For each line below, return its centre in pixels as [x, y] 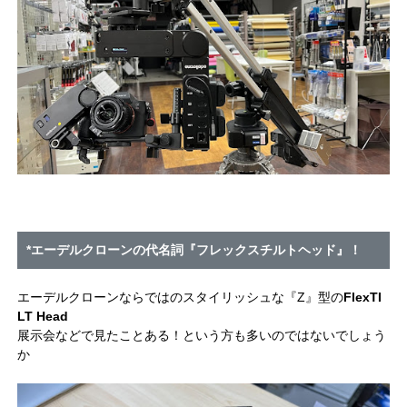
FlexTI [363, 297]
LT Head [43, 316]
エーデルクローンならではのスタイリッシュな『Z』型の [181, 297]
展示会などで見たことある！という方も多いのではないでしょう [202, 335]
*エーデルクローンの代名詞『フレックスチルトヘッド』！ [194, 249]
